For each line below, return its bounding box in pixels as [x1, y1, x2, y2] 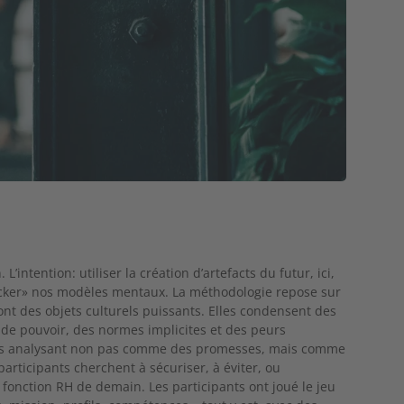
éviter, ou [224, 358, 281, 376]
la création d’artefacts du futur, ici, [125, 263, 335, 281]
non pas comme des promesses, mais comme [70, 339, 346, 357]
